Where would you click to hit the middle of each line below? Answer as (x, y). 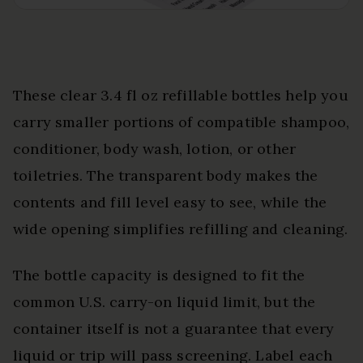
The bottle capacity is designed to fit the (159, 275)
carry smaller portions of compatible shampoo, (181, 122)
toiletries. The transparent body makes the (166, 175)
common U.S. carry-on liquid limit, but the (164, 301)
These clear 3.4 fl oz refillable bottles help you (181, 95)
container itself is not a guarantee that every (174, 328)
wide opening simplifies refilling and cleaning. (181, 228)
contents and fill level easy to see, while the (170, 202)
